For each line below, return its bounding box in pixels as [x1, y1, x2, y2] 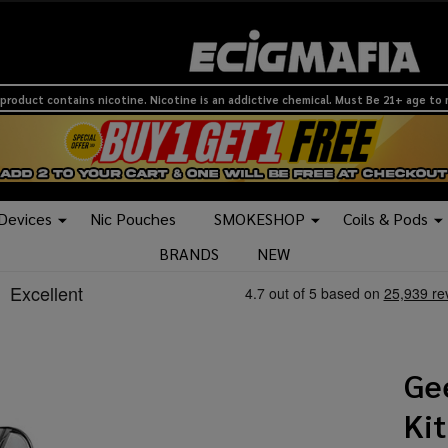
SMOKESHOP [214, 208, 305, 230]
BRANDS [158, 243, 219, 265]
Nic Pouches [90, 208, 176, 230]
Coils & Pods [343, 208, 428, 230]
